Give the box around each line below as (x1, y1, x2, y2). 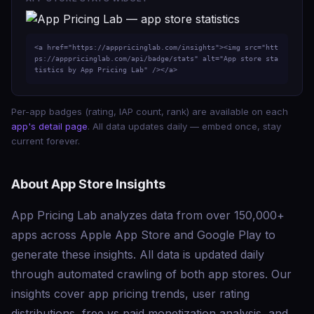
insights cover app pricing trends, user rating (11, 287, 250, 301)
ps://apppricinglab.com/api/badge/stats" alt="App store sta (34, 55, 278, 62)
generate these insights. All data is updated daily (11, 247, 264, 261)
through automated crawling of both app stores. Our (11, 267, 292, 281)
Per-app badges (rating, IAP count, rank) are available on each (11, 106, 288, 117)
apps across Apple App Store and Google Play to (11, 228, 275, 242)
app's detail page (11, 121, 88, 132)
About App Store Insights (11, 176, 165, 191)
